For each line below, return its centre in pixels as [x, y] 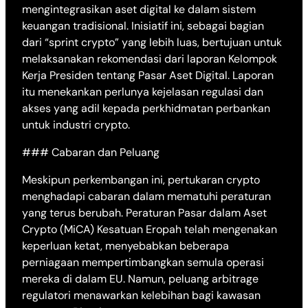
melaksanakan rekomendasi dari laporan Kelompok [150, 59]
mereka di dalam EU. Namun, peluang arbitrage [140, 279]
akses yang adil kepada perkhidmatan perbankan [146, 109]
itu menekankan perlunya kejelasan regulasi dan [143, 92]
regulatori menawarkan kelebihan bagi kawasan [141, 296]
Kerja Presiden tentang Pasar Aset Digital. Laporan [148, 76]
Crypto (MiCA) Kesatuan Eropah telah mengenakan [150, 230]
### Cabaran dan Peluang [91, 153]
